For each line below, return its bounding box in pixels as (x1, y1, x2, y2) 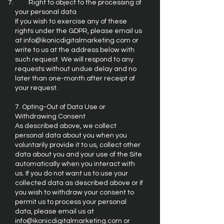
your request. (15, 84, 58, 91)
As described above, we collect (15, 122, 116, 129)
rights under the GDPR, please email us (15, 27, 142, 34)
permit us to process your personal (15, 198, 126, 205)
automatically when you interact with (15, 160, 135, 167)
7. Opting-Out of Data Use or (15, 103, 105, 110)
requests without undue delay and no (15, 65, 136, 72)
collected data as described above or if (15, 179, 143, 186)
